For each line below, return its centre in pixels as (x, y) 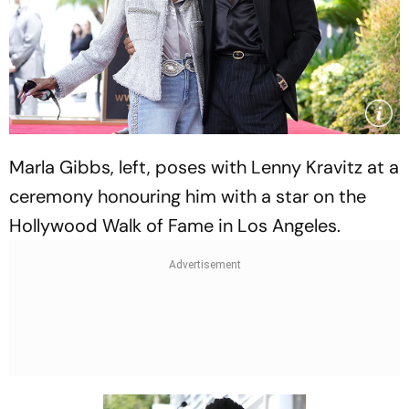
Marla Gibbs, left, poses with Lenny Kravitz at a (204, 167)
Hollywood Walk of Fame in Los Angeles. (175, 225)
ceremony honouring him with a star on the (188, 196)
